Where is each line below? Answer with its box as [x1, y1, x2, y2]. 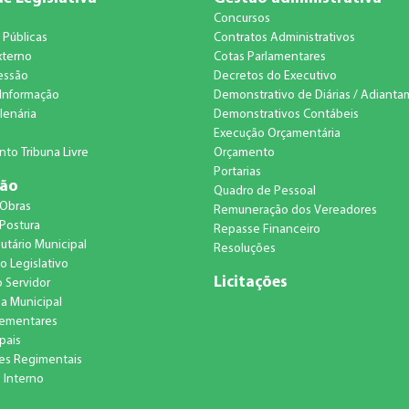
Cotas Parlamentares [213, 50, 326, 65]
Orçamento [213, 146, 275, 161]
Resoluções [213, 242, 276, 257]
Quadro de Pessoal [213, 184, 316, 199]
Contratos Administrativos [213, 31, 355, 46]
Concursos [213, 12, 270, 26]
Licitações [213, 275, 288, 291]
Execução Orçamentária [213, 127, 341, 142]
